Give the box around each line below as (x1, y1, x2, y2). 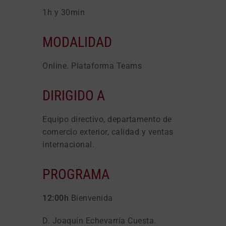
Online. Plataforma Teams (42, 61, 142, 71)
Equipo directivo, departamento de (42, 114, 172, 124)
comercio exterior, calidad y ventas (42, 127, 174, 137)
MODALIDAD (42, 33, 112, 50)
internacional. (42, 139, 94, 149)
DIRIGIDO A (42, 87, 105, 104)
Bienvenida (69, 193, 113, 203)
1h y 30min (42, 7, 85, 17)
